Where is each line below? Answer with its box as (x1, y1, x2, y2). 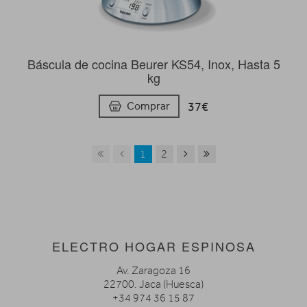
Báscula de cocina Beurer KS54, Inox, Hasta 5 (27, 54, 280, 73)
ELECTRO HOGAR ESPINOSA (51, 236, 256, 255)
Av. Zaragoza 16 (116, 264, 191, 277)
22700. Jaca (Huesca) (103, 278, 204, 291)
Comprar (127, 99, 170, 112)
